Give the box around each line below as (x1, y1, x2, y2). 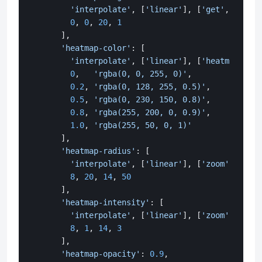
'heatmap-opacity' (61, 249, 140, 259)
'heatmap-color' (61, 43, 131, 53)
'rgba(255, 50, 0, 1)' (94, 120, 192, 130)
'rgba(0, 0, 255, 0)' (94, 69, 187, 79)
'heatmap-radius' (61, 146, 136, 156)
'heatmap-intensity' (61, 198, 150, 208)
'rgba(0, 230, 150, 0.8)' (94, 95, 206, 105)
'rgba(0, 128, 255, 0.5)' (94, 82, 206, 92)
